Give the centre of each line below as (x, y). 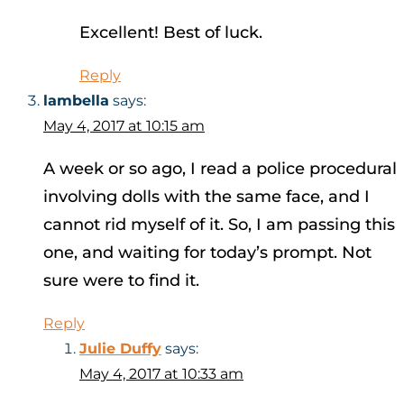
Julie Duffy (120, 349)
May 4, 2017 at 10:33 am (161, 374)
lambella (76, 101)
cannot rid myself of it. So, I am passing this (219, 225)
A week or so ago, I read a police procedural (220, 169)
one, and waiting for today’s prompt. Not (207, 253)
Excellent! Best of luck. (171, 33)
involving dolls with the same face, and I (207, 197)
